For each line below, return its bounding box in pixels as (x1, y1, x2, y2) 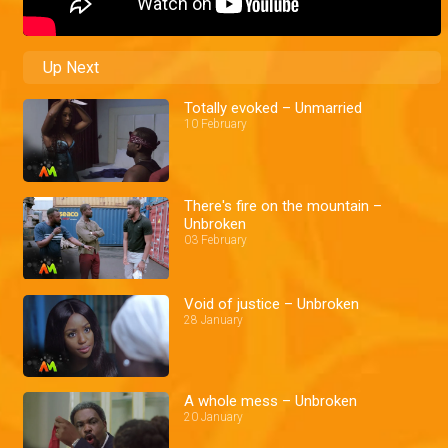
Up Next (43, 58, 99, 78)
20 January (184, 410, 244, 425)
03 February (184, 232, 248, 247)
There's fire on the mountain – (184, 196, 383, 215)
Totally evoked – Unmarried (184, 99, 363, 118)
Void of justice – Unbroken (184, 294, 360, 313)
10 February (184, 117, 248, 132)
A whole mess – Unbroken (184, 392, 358, 411)
